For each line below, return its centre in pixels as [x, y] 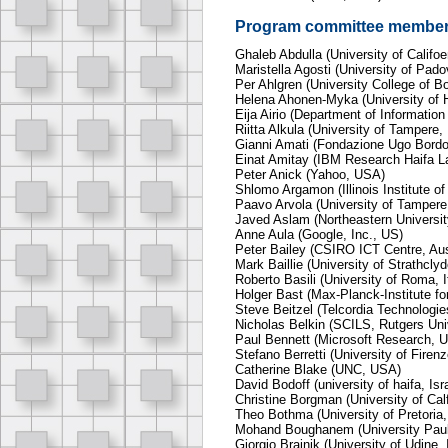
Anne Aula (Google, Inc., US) [319, 235]
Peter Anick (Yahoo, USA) [310, 175]
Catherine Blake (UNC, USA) [318, 370]
